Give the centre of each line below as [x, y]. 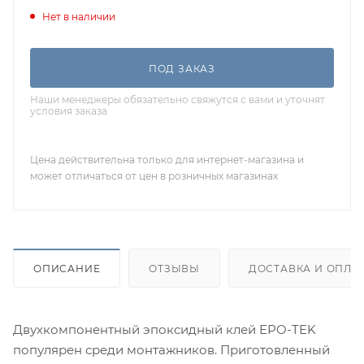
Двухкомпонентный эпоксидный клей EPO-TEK [165, 330]
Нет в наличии [79, 17]
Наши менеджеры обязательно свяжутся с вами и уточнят [178, 100]
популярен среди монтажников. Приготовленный [171, 350]
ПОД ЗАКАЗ [182, 69]
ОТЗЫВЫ [175, 269]
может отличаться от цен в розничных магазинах [154, 176]
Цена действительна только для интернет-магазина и [167, 160]
